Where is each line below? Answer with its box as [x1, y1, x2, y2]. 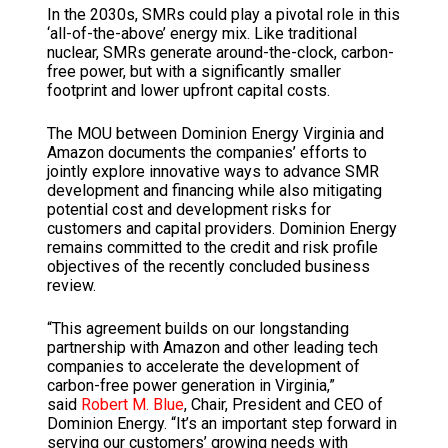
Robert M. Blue [80, 395, 184, 415]
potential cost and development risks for [46, 200, 331, 220]
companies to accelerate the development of [46, 357, 360, 377]
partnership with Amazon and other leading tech [46, 338, 378, 358]
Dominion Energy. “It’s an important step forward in [46, 414, 397, 434]
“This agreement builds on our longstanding [46, 319, 349, 339]
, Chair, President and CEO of [183, 395, 383, 415]
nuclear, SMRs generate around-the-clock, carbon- [46, 43, 394, 63]
